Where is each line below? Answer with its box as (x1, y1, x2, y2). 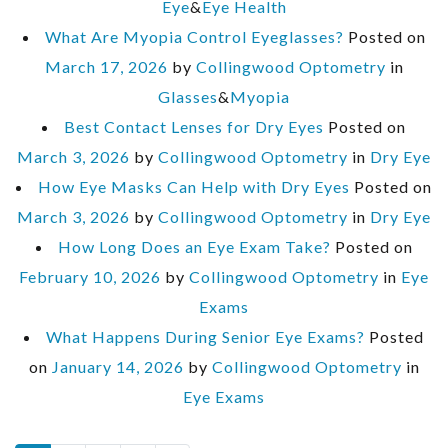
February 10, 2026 (19, 267, 161, 287)
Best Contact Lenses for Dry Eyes (64, 117, 324, 137)
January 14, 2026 (51, 357, 184, 377)
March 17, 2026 (44, 57, 168, 77)
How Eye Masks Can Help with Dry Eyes (38, 177, 350, 197)
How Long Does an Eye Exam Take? (57, 237, 331, 257)
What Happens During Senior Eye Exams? (46, 327, 365, 347)
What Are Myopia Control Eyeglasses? (44, 27, 344, 47)
